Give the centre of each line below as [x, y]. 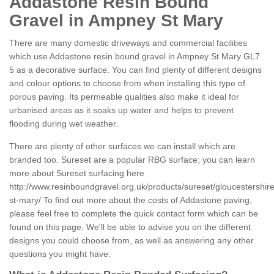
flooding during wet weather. [64, 124]
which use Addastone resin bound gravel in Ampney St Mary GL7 [135, 57]
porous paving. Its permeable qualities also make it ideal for [124, 97]
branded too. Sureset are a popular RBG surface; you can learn [132, 160]
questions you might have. [60, 254]
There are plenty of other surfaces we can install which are [122, 146]
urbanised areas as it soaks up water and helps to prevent [121, 110]
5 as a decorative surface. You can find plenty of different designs [135, 70]
